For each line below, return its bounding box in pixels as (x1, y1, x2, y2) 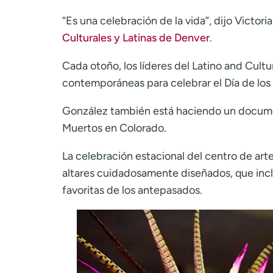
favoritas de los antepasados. (62, 183, 202, 197)
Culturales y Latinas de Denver (62, 30, 210, 44)
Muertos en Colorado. (62, 121, 166, 135)
